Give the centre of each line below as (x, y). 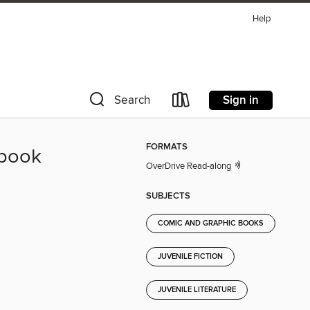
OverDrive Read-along (190, 166)
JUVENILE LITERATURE (197, 290)
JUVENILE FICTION (190, 256)
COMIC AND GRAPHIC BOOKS (211, 223)
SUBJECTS (168, 196)
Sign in (241, 100)
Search (132, 100)
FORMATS (167, 147)
